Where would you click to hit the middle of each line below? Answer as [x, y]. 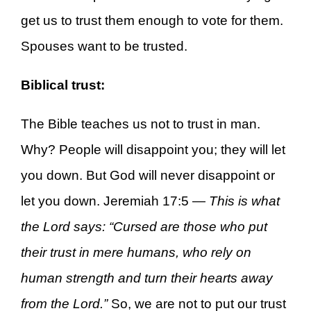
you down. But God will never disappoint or [148, 175]
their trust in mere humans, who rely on [136, 252]
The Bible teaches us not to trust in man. [141, 124]
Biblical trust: [63, 85]
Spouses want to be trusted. [104, 47]
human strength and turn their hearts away [147, 278]
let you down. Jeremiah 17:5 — [115, 201]
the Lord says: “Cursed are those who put [144, 226]
